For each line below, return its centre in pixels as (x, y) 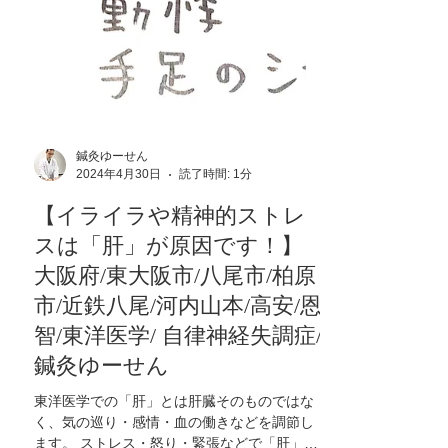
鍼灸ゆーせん (112, 300)
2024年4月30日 (118, 318)
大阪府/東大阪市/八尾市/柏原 (175, 419)
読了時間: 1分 (215, 318)
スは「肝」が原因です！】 (168, 389)
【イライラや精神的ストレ (170, 359)
